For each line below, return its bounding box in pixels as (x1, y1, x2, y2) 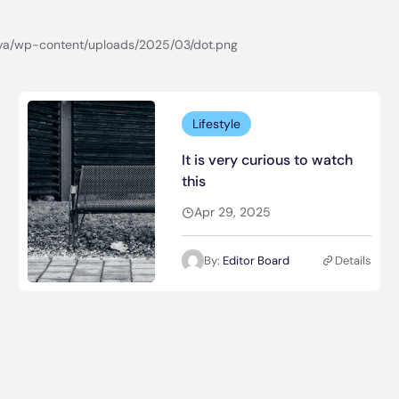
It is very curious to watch (182, 151, 354, 169)
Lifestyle (192, 115, 241, 132)
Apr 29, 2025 (194, 204, 272, 220)
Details (335, 253, 372, 268)
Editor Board (223, 253, 290, 268)
